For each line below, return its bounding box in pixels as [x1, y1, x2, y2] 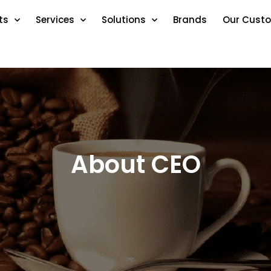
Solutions [101, 13, 146, 27]
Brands [172, 13, 207, 27]
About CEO [70, 148, 201, 182]
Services [35, 13, 74, 27]
